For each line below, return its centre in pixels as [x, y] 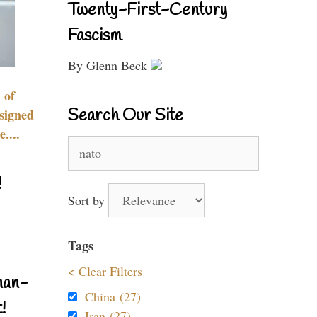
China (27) [113, 296]
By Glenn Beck [109, 65]
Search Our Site [126, 116]
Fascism [95, 36]
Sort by [88, 200]
